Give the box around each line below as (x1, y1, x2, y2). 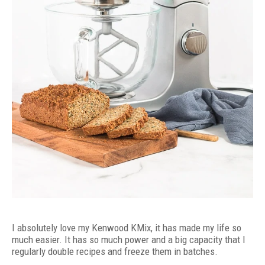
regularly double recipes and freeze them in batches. (12, 245, 218, 257)
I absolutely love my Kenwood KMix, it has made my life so (12, 221, 241, 234)
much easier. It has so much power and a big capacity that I (12, 233, 245, 245)
